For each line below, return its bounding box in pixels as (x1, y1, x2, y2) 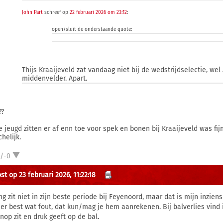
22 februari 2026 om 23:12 (70, 9, 127, 15)
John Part (22, 9, 43, 15)
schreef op (43, 9, 70, 15)
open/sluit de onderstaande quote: (52, 26, 132, 32)
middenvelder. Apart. (22, 74, 88, 83)
